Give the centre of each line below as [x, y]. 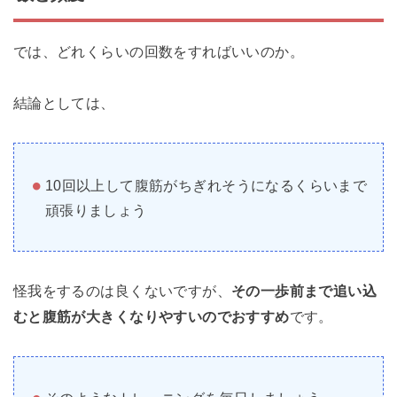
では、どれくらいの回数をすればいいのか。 [159, 52]
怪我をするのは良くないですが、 [122, 291]
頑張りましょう [96, 210]
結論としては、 [64, 103]
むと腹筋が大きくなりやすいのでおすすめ [151, 316]
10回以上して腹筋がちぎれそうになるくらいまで [206, 185]
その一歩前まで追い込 [304, 291]
